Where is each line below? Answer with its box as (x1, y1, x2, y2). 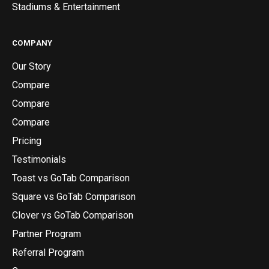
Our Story (12, 61, 51, 73)
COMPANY (12, 38, 53, 48)
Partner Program (12, 228, 81, 240)
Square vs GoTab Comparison (12, 191, 136, 203)
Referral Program (12, 247, 84, 259)
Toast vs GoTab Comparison (12, 172, 130, 184)
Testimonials (12, 154, 66, 166)
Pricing (12, 135, 41, 147)
